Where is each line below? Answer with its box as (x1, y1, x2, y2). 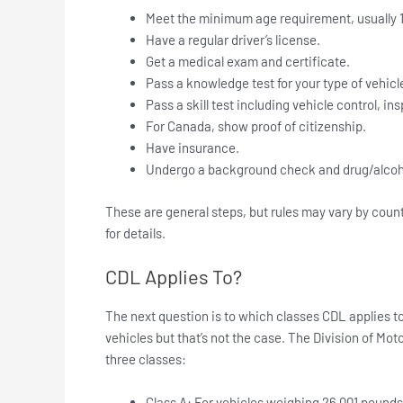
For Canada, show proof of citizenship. (146, 118, 366, 135)
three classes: (105, 350, 186, 367)
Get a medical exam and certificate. (146, 53, 350, 70)
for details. (105, 224, 166, 241)
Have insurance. (146, 139, 239, 157)
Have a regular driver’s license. (146, 31, 320, 49)
